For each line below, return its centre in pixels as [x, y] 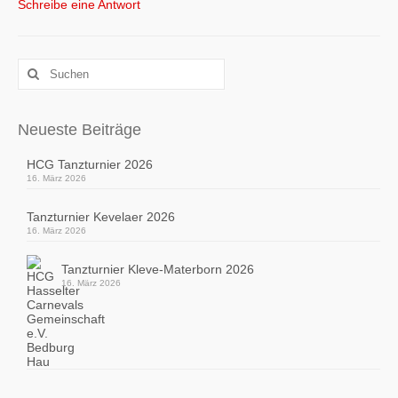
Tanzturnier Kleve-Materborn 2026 [158, 270]
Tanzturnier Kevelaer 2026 [101, 217]
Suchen [40, 67]
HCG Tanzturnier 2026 [90, 165]
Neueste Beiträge [80, 130]
